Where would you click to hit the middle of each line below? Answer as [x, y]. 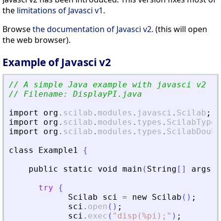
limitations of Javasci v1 [60, 10]
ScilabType [191, 122]
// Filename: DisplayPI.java [75, 94]
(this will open [180, 29]
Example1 [58, 150]
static [78, 169]
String [162, 169]
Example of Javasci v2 [57, 62]
